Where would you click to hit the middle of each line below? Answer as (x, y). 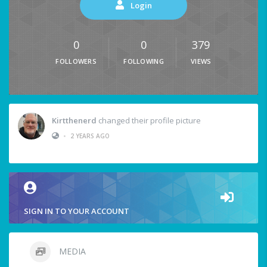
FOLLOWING (144, 61)
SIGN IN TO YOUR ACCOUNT (77, 211)
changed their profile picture (149, 120)
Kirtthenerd (74, 120)
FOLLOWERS (76, 61)
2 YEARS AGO (90, 136)
